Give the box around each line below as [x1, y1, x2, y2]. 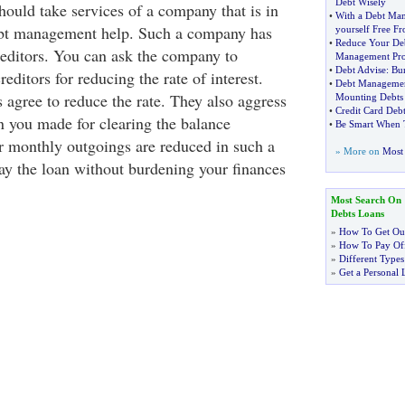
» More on [334, 146, 382, 156]
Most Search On [330, 194, 401, 205]
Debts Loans [330, 208, 384, 219]
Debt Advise [334, 64, 386, 75]
